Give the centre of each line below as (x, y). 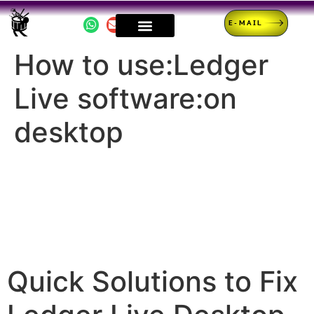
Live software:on (125, 98)
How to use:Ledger (141, 65)
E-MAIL (246, 23)
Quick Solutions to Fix (152, 281)
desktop (69, 132)
